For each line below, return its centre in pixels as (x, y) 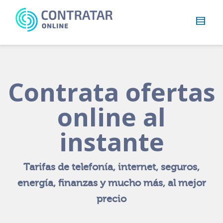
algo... (30, 38)
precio (111, 199)
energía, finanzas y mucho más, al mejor (111, 183)
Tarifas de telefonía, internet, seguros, (111, 167)
